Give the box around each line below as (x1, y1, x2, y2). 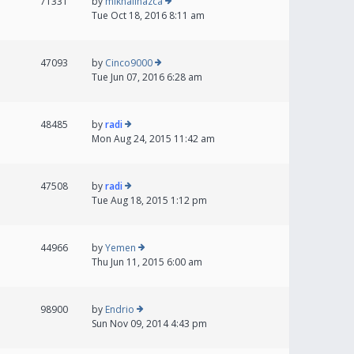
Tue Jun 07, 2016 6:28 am (92, 70, 202, 84)
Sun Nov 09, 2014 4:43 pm (92, 317, 207, 330)
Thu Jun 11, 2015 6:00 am (92, 255, 202, 269)
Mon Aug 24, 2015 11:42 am (92, 132, 215, 145)
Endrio (105, 303, 134, 316)
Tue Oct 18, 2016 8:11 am (92, 9, 205, 22)
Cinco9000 (105, 56, 153, 70)
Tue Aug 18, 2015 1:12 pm (92, 194, 207, 207)
